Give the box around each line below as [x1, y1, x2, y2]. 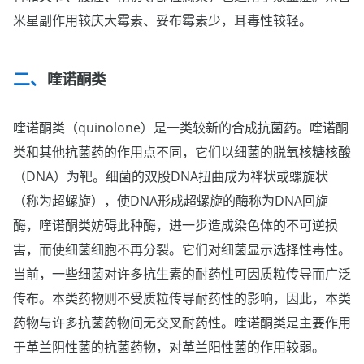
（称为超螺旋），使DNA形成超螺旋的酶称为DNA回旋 [13, 192, 328, 210]
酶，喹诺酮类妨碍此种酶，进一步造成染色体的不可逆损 [13, 216, 338, 235]
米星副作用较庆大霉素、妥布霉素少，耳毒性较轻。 [13, 11, 312, 30]
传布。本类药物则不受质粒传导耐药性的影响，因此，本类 [13, 289, 351, 308]
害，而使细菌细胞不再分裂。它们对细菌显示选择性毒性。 [13, 240, 351, 259]
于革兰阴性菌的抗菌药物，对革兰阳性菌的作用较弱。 [13, 338, 325, 357]
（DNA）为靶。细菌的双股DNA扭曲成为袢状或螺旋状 [13, 167, 328, 186]
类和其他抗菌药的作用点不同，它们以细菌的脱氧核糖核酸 [13, 143, 351, 162]
